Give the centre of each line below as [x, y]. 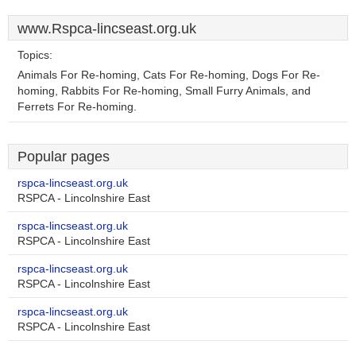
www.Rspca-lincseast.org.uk [107, 29]
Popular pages [64, 157]
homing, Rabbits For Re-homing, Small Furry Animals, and [164, 91]
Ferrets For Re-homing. [77, 107]
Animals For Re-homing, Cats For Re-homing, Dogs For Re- [169, 75]
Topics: [35, 55]
